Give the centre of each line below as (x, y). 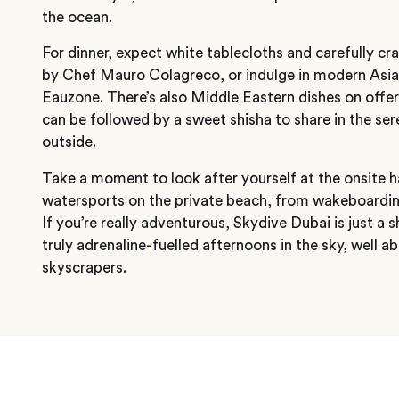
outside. (71, 142)
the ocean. (79, 17)
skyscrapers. (86, 268)
